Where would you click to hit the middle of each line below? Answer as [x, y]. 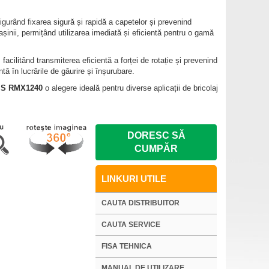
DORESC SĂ [156, 135]
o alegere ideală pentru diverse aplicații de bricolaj [131, 88]
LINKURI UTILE [134, 179]
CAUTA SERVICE [131, 225]
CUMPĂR [156, 149]
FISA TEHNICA [127, 246]
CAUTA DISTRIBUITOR [141, 203]
